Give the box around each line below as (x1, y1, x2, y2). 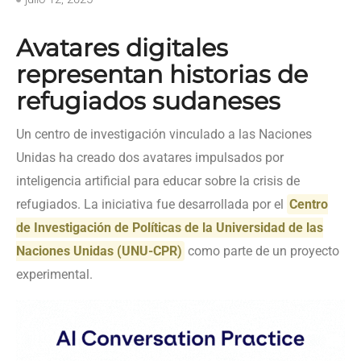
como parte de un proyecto (185, 243, 340, 259)
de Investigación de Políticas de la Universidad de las (16, 220, 323, 235)
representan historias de (16, 60, 308, 89)
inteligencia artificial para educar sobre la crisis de (16, 173, 300, 189)
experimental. (16, 267, 93, 282)
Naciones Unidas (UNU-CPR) (16, 243, 182, 259)
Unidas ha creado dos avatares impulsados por (16, 150, 284, 165)
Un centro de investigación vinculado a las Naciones (16, 127, 312, 142)
